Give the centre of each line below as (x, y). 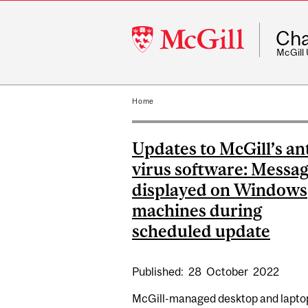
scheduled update (201, 231)
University (158, 48)
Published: (159, 272)
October (228, 272)
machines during (197, 210)
